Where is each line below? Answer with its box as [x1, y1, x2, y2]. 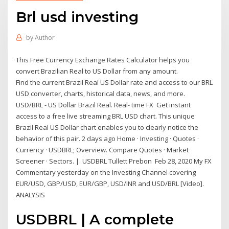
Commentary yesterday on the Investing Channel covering [16, 167, 196, 177]
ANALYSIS [16, 190, 47, 199]
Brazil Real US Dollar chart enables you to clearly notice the [16, 122, 199, 132]
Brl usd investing [16, 8, 139, 26]
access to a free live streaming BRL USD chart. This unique [16, 111, 195, 121]
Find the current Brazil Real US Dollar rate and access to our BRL [16, 77, 213, 87]
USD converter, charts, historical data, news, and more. [16, 88, 186, 98]
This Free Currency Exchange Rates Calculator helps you [16, 55, 190, 64]
